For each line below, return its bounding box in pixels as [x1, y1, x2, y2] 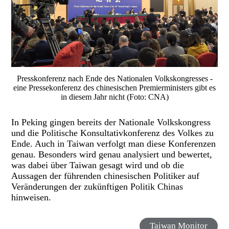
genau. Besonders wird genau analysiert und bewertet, [11, 149, 213, 160]
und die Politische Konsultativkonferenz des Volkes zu [11, 128, 214, 139]
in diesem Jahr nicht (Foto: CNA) [60, 93, 169, 102]
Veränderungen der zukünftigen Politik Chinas [11, 181, 184, 192]
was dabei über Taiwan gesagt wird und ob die [11, 160, 185, 171]
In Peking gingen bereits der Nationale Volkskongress [11, 117, 211, 128]
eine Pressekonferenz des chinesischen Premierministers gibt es [13, 83, 216, 93]
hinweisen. [11, 192, 52, 203]
